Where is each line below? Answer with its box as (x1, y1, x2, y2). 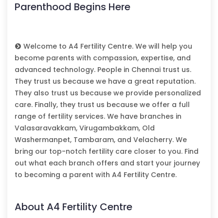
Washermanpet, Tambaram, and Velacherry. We (15, 135, 187, 145)
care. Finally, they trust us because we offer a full (15, 100, 190, 110)
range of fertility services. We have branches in (15, 111, 182, 122)
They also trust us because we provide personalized (15, 88, 201, 98)
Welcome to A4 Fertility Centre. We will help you (21, 41, 192, 52)
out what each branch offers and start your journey (15, 158, 200, 168)
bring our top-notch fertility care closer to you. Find (15, 146, 199, 157)
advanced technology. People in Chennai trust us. (15, 65, 191, 75)
